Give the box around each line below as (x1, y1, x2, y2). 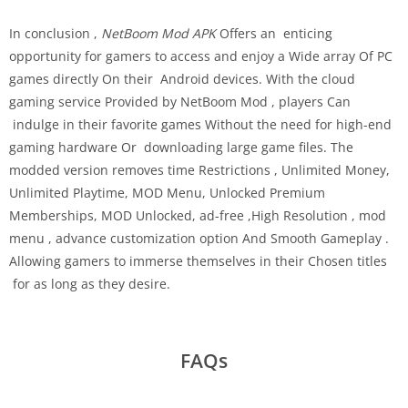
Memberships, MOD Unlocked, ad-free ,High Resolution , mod (9, 206, 386, 224)
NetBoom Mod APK (101, 24, 216, 42)
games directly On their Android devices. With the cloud (9, 69, 355, 87)
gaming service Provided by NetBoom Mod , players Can (9, 92, 351, 110)
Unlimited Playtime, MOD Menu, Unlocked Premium (9, 183, 325, 201)
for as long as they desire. (9, 274, 170, 292)
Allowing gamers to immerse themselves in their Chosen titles (9, 251, 387, 270)
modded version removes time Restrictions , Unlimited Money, (9, 160, 390, 178)
